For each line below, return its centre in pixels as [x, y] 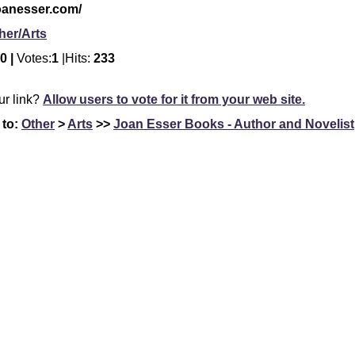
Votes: [34, 58]
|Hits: [78, 58]
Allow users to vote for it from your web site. [174, 99]
